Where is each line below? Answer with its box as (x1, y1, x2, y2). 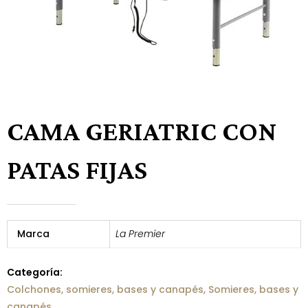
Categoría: (7, 265, 63, 280)
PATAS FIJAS (7, 153, 147, 185)
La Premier (115, 226, 165, 241)
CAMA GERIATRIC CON (7, 115, 277, 146)
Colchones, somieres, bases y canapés (7, 283, 203, 297)
